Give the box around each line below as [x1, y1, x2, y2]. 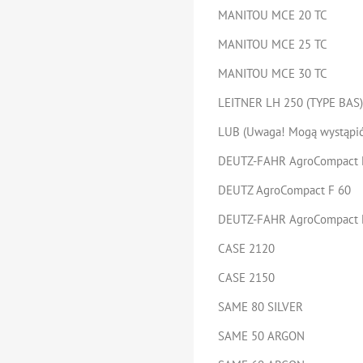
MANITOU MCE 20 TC [218, 7, 327, 23]
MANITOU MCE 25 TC [218, 36, 327, 52]
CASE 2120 [218, 241, 275, 256]
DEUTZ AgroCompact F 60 [218, 182, 351, 198]
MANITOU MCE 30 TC [218, 66, 327, 81]
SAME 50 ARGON [218, 328, 305, 344]
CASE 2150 [218, 270, 275, 285]
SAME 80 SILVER [218, 299, 303, 314]
